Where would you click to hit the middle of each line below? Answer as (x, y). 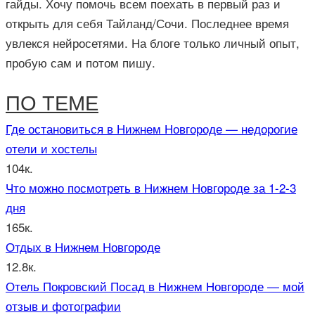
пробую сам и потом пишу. (81, 62)
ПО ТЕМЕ (52, 101)
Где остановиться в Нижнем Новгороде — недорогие (152, 128)
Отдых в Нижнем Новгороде (83, 246)
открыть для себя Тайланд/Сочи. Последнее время (147, 22)
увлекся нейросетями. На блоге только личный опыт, (153, 42)
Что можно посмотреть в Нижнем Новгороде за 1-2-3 (151, 187)
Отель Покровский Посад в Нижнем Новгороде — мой (155, 285)
